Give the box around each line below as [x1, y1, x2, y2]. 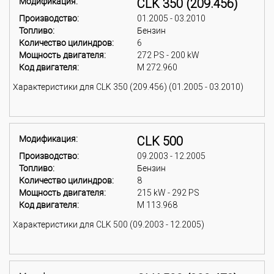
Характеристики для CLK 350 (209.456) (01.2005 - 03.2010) [13, 82, 243, 92]
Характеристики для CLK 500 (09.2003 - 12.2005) [13, 220, 204, 229]
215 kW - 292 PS [137, 188, 199, 198]
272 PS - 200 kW [137, 50, 199, 60]
